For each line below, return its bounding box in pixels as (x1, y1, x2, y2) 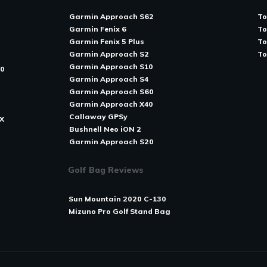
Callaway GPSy (69, 112, 128, 121)
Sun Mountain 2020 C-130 (68, 194, 166, 203)
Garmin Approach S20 (69, 137, 154, 146)
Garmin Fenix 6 (69, 24, 126, 33)
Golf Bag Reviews (67, 164, 144, 175)
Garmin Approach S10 (69, 62, 153, 71)
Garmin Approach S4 (69, 74, 148, 83)
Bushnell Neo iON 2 (69, 125, 141, 133)
